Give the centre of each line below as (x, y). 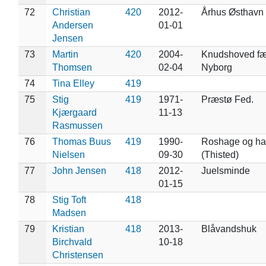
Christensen (77, 255)
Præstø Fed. (227, 99)
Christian (71, 12)
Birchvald (72, 242)
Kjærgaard (74, 112)
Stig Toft (69, 199)
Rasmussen (77, 125)
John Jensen (79, 170)
